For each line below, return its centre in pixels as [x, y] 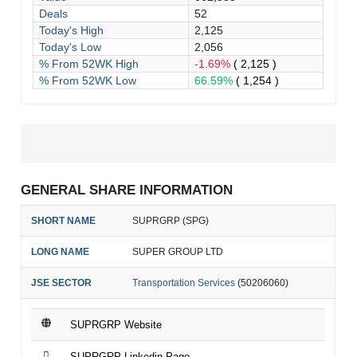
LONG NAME [61, 252]
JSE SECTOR [62, 283]
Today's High [72, 30]
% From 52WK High [89, 63]
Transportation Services [184, 283]
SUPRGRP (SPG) [171, 221]
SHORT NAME [64, 221]
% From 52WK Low [88, 80]
